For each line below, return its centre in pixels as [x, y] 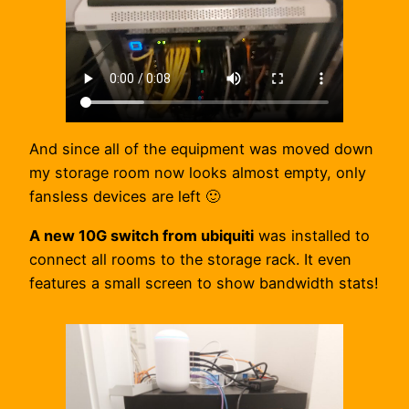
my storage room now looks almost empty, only [198, 173]
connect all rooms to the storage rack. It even [190, 259]
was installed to [312, 235]
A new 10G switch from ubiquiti [142, 235]
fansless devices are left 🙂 [125, 197]
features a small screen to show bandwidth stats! [204, 283]
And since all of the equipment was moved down [201, 149]
